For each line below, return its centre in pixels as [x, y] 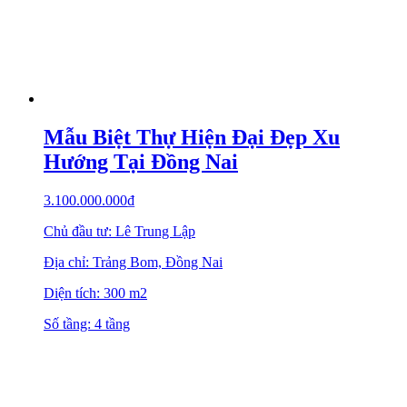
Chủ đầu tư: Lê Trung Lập [119, 231]
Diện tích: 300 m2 [95, 293]
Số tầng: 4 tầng [87, 323]
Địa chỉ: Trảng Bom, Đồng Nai [133, 262]
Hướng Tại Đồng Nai [141, 162]
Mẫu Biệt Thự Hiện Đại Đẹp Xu [192, 138]
